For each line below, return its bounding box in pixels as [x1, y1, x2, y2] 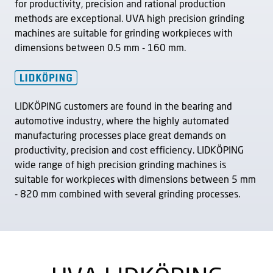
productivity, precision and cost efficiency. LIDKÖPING [15, 146, 244, 156]
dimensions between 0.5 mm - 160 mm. [15, 43, 186, 54]
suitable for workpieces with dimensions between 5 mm [15, 175, 256, 185]
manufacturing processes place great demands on [15, 131, 226, 141]
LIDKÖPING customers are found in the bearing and [15, 102, 232, 112]
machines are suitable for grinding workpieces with [15, 29, 233, 39]
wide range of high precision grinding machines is [15, 160, 226, 171]
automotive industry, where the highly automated [15, 116, 229, 127]
